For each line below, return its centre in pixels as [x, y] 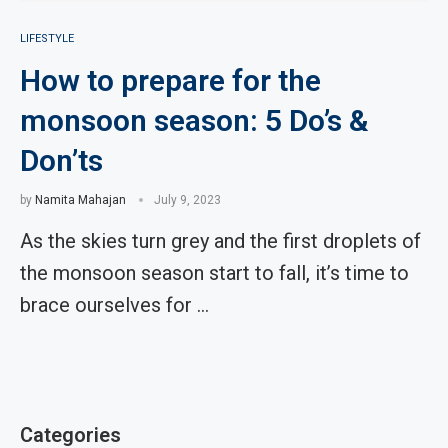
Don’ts [61, 160]
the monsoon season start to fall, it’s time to [214, 273]
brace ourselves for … [114, 305]
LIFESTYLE [47, 38]
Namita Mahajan [80, 200]
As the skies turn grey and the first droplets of [220, 241]
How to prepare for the [170, 80]
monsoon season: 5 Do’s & [194, 120]
